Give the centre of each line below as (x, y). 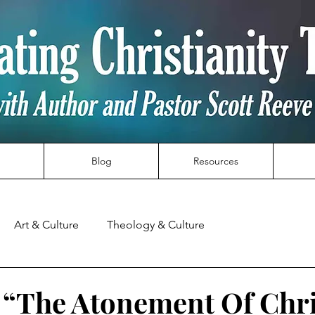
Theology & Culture (156, 225)
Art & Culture (46, 225)
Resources (216, 161)
